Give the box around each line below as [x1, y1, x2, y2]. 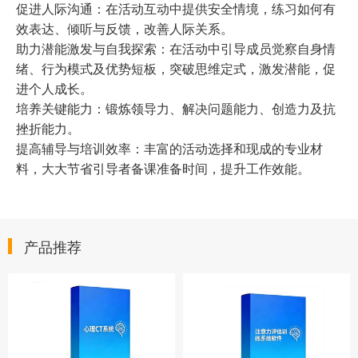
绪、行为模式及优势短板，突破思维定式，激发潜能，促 [16, 62, 336, 77]
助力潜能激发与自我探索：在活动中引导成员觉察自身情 [16, 42, 336, 57]
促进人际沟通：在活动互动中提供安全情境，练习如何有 [16, 2, 336, 17]
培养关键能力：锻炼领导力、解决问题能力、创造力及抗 [16, 102, 336, 117]
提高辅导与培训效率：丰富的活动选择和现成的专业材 [16, 142, 323, 157]
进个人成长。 [16, 82, 93, 97]
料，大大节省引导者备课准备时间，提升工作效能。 [16, 162, 310, 177]
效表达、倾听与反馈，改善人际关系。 [16, 22, 233, 37]
